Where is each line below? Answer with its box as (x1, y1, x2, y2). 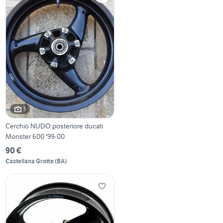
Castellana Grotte (5, 157, 54, 165)
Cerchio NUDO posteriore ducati (5, 121, 104, 130)
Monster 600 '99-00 (5, 131, 65, 141)
